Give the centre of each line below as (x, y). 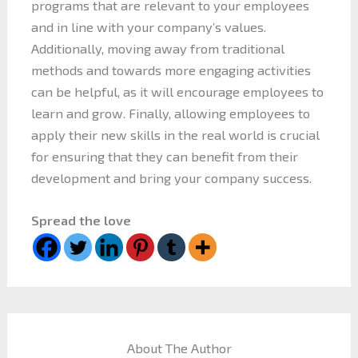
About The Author (179, 348)
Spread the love (81, 220)
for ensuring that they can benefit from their (164, 156)
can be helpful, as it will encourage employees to (177, 91)
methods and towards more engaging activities (171, 70)
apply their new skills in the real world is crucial (175, 134)
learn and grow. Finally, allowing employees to (170, 113)
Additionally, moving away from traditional (157, 48)
